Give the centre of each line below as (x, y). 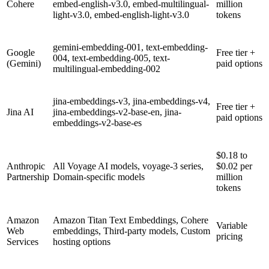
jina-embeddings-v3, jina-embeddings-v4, (131, 101)
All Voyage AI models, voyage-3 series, (128, 166)
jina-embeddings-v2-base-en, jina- (117, 112)
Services (23, 241)
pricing (229, 236)
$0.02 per (234, 166)
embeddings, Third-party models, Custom (131, 231)
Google (21, 52)
